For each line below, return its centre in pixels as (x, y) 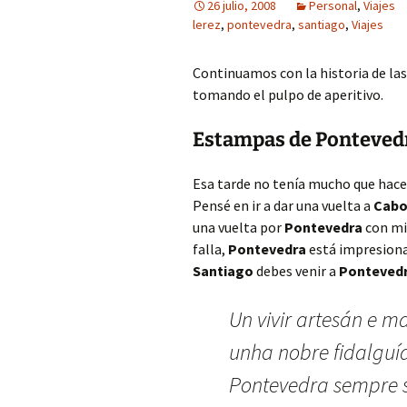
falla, (210, 249)
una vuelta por (238, 227)
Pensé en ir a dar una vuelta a (283, 205)
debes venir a (298, 271)
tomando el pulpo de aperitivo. (288, 94)
